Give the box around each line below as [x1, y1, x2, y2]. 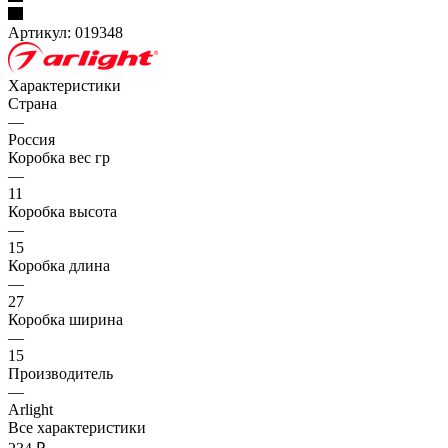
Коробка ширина [8, 310, 123, 328]
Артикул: [8, 23, 71, 41]
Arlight [8, 400, 53, 418]
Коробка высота [8, 202, 117, 220]
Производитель [8, 364, 113, 382]
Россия [8, 130, 55, 148]
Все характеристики [8, 418, 146, 436]
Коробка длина [8, 256, 110, 274]
